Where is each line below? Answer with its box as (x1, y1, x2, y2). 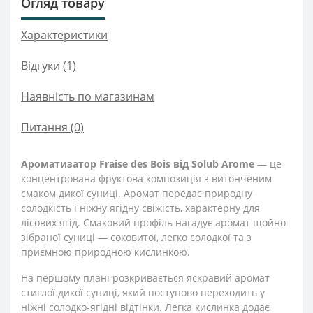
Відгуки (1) (21, 58, 76, 73)
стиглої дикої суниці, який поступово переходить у (21, 286, 265, 299)
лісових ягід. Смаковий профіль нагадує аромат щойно (21, 216, 286, 229)
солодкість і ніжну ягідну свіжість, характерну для (21, 201, 260, 214)
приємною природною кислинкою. (21, 245, 190, 259)
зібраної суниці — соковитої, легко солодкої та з (21, 231, 252, 244)
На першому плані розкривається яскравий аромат (21, 271, 270, 284)
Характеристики (21, 27, 108, 43)
